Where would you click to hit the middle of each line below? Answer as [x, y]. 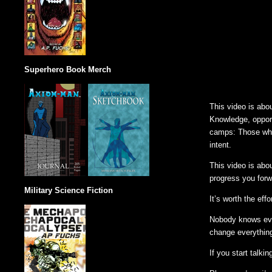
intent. [220, 145]
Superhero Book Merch [68, 70]
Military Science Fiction [69, 191]
